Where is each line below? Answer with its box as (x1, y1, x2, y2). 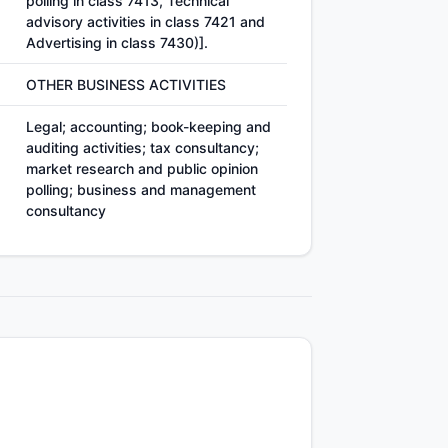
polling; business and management (26, 181, 256, 198)
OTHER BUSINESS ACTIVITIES (26, 76, 226, 93)
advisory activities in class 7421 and (26, 13, 265, 30)
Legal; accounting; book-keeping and (26, 118, 271, 135)
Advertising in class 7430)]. (26, 34, 208, 51)
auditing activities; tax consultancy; (26, 139, 259, 156)
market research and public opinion (26, 160, 258, 177)
